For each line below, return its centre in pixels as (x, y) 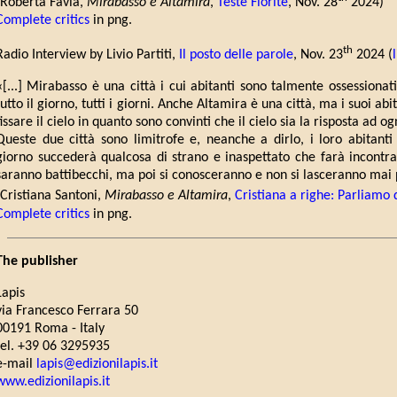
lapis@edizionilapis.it (97, 364)
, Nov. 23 (318, 55)
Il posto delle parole (236, 55)
